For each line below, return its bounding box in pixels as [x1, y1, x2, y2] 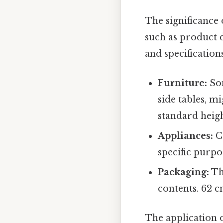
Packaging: [158, 167, 210, 178]
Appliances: [158, 130, 214, 142]
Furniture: [158, 78, 208, 89]
